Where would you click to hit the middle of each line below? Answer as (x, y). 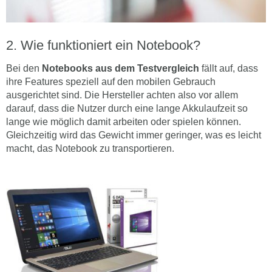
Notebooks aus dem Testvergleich (119, 69)
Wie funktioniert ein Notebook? (110, 46)
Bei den (23, 69)
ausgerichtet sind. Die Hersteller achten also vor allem (122, 95)
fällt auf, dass (229, 69)
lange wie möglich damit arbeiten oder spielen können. (124, 122)
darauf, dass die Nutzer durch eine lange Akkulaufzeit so (127, 109)
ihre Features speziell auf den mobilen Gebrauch (111, 82)
